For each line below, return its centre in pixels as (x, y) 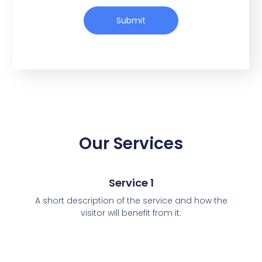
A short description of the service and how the (131, 200)
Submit (131, 20)
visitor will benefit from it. (131, 213)
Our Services (131, 144)
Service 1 (131, 182)
